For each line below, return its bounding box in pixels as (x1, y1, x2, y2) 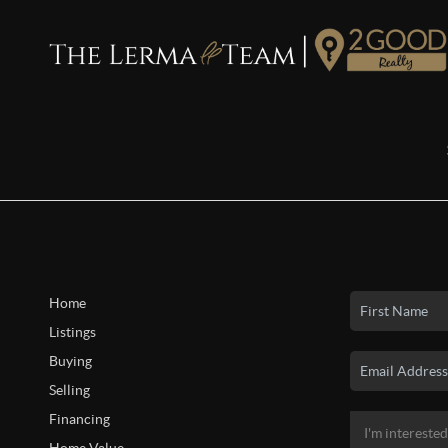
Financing (48, 411, 110, 427)
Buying (48, 353, 92, 369)
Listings (48, 324, 96, 340)
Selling (48, 382, 90, 398)
